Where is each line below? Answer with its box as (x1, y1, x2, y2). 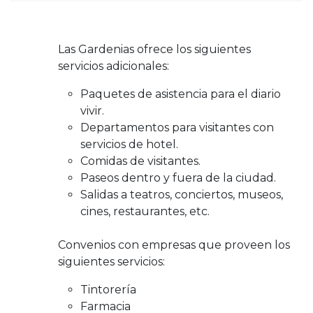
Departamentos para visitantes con (80, 121, 274, 134)
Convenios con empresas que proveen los (58, 238, 290, 252)
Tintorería (80, 283, 136, 296)
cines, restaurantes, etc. (80, 205, 210, 218)
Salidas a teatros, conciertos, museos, (80, 188, 283, 201)
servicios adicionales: (58, 59, 169, 73)
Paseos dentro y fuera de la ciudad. (80, 171, 276, 184)
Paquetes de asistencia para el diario (80, 87, 281, 101)
